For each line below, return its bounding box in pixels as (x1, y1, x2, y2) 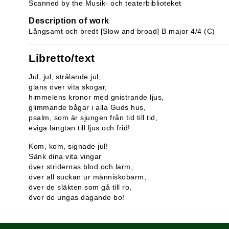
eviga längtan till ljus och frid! (29, 124, 130, 132)
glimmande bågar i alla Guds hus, (29, 103, 146, 111)
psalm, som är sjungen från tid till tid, (29, 113, 157, 122)
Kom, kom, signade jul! (29, 142, 108, 150)
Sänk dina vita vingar (29, 152, 102, 161)
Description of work (29, 16, 109, 25)
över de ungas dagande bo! (29, 193, 127, 201)
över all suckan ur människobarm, (29, 173, 146, 181)
